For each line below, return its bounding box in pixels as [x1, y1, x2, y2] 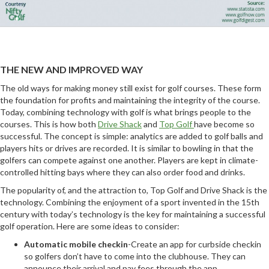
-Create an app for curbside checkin [128, 239, 261, 250]
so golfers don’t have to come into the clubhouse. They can [24, 251, 246, 262]
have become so [194, 119, 255, 130]
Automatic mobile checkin [24, 239, 128, 250]
